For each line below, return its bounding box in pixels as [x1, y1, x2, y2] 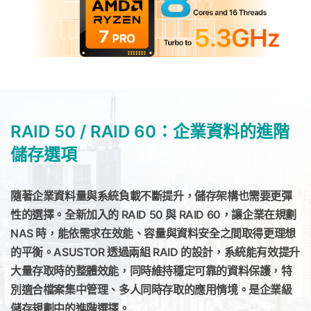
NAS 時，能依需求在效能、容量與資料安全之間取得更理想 [10, 226, 296, 241]
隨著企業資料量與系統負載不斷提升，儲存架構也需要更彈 [10, 189, 292, 203]
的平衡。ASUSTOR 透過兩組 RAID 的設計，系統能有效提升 [10, 245, 300, 260]
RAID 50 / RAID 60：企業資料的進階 [10, 121, 289, 142]
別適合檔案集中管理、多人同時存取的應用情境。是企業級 [10, 283, 292, 297]
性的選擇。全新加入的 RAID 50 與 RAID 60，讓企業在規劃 [10, 208, 297, 222]
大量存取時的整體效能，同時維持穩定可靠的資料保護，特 [10, 264, 292, 278]
